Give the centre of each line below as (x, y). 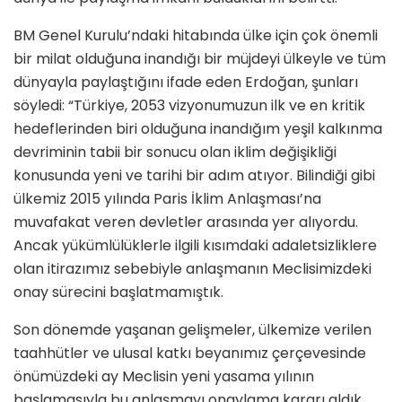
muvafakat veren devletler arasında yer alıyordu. (186, 222)
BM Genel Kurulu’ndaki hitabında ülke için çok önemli (196, 35)
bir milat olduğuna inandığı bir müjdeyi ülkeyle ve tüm (200, 58)
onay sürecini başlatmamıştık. (118, 292)
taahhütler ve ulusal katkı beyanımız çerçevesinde (190, 353)
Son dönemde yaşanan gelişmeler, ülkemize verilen (192, 329)
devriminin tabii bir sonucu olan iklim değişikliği (175, 152)
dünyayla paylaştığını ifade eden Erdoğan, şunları (186, 82)
